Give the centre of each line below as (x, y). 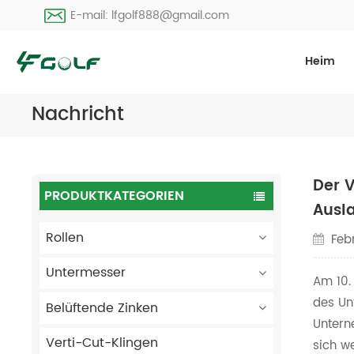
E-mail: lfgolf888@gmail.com (150, 15)
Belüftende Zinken (102, 308)
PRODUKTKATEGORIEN (115, 196)
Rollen (64, 237)
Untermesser (85, 273)
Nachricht (78, 115)
